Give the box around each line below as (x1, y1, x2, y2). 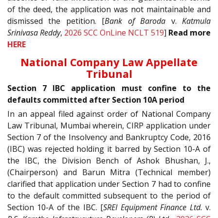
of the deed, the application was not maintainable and (7, 4, 211, 15)
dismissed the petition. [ (7, 16, 105, 27)
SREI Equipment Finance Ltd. (103, 201, 202, 213)
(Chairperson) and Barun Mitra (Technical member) (7, 166, 211, 178)
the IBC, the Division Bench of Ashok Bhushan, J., (7, 155, 211, 166)
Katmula (182, 16, 211, 27)
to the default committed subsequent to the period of (7, 190, 211, 201)
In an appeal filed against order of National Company (7, 108, 211, 119)
